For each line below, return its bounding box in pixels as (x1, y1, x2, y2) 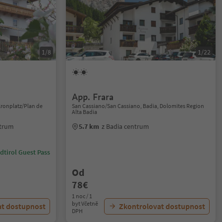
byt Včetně (72, 200, 99, 207)
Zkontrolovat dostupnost (118, 201, 205, 211)
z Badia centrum (102, 122, 150, 131)
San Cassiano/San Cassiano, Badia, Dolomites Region (72, 102, 205, 110)
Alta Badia (72, 108, 98, 115)
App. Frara (72, 91, 114, 103)
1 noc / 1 (72, 192, 93, 200)
